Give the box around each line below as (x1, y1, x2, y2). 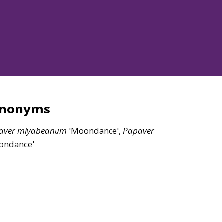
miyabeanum (17, 125, 67, 137)
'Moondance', (67, 125, 123, 137)
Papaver (123, 125, 154, 137)
